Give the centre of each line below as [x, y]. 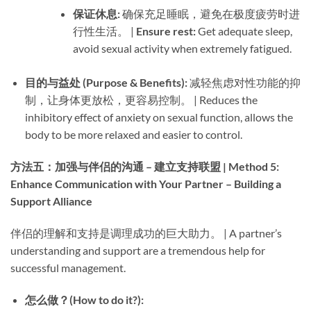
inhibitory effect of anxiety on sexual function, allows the [159, 117]
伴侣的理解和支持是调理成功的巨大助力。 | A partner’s [146, 233]
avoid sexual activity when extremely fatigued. [182, 49]
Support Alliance [51, 201]
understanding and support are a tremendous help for [138, 250]
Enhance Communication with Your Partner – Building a [146, 183]
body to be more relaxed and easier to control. [133, 135]
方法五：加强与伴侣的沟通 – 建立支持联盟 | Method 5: [145, 166]
